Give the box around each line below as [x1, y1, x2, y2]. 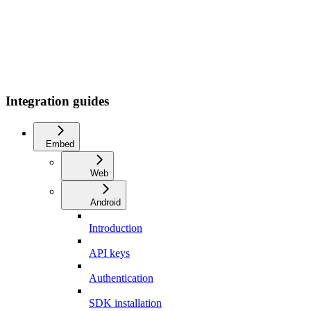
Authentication [89, 271, 153, 284]
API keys [89, 246, 130, 259]
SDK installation [89, 296, 162, 309]
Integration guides [6, 93, 109, 108]
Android [90, 196, 121, 208]
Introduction [89, 221, 142, 234]
